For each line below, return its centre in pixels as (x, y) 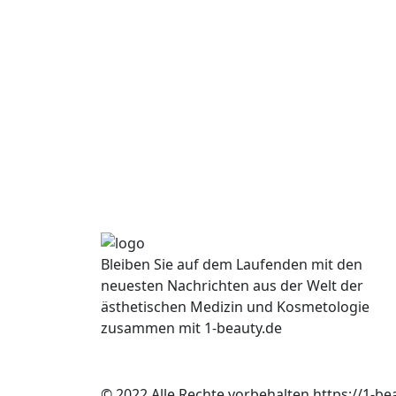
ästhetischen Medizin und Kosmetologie (235, 307)
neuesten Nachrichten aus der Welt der (232, 286)
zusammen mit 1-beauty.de (191, 328)
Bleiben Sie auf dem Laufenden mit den (232, 265)
